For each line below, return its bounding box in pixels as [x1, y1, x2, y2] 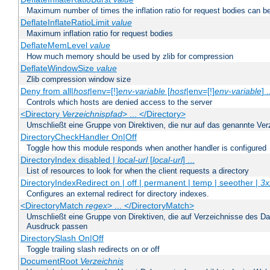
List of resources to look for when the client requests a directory [27, 166, 249, 176]
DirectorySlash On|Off [20, 233, 104, 243]
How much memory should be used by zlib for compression [27, 52, 233, 61]
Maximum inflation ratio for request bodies [27, 29, 173, 39]
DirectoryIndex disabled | [20, 155, 118, 165]
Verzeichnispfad [61, 109, 122, 119]
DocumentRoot [20, 256, 80, 266]
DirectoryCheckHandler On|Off [20, 132, 137, 142]
